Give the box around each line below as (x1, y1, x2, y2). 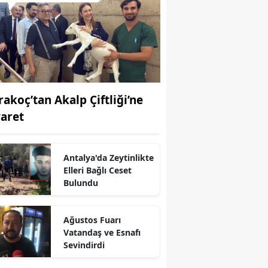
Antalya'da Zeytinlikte (63, 151, 154, 163)
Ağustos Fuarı (63, 214, 121, 226)
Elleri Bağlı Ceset (63, 164, 132, 176)
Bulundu (63, 176, 98, 188)
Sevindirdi (63, 239, 105, 251)
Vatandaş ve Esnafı (63, 226, 141, 238)
